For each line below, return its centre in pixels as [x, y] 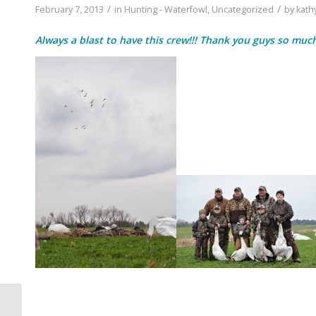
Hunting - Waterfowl [166, 10]
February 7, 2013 [69, 10]
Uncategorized [243, 10]
